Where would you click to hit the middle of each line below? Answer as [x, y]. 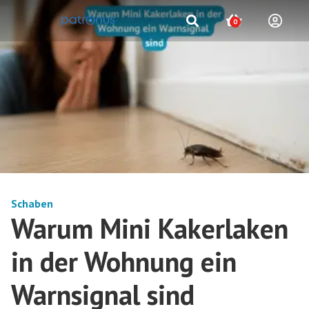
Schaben [32, 203]
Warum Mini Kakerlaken [150, 228]
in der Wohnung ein [124, 261]
